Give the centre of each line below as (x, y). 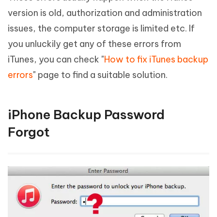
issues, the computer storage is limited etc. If (101, 29)
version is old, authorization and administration (105, 13)
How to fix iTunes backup (156, 60)
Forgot (29, 132)
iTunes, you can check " (56, 60)
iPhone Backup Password (86, 115)
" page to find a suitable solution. (100, 75)
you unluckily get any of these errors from (94, 44)
